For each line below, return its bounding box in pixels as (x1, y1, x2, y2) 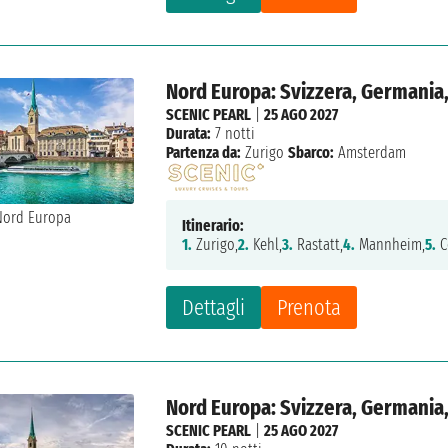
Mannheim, (355, 235, 426, 255)
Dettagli (182, 294, 246, 322)
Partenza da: (166, 143, 242, 163)
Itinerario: (182, 216, 245, 236)
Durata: (166, 124, 212, 144)
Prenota (277, 294, 342, 322)
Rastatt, (293, 235, 344, 255)
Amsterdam (334, 143, 407, 163)
